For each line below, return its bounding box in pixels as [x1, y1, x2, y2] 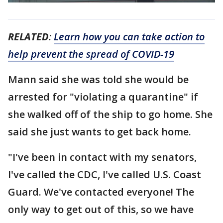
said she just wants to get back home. [8, 124, 194, 138]
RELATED [8, 29, 49, 43]
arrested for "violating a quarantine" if [8, 90, 198, 104]
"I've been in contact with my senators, [8, 150, 197, 164]
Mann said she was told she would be [8, 72, 189, 86]
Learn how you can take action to [54, 29, 205, 43]
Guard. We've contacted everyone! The [8, 185, 194, 199]
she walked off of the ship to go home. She [8, 107, 213, 121]
